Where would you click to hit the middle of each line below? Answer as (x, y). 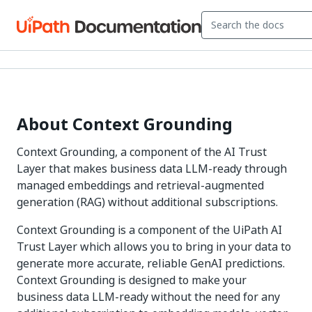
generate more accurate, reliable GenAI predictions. (151, 263)
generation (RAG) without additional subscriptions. (147, 202)
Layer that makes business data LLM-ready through (152, 169)
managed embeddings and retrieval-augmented (140, 185)
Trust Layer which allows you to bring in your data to (154, 247)
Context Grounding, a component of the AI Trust (142, 152)
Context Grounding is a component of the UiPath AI (149, 230)
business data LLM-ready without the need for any (148, 297)
